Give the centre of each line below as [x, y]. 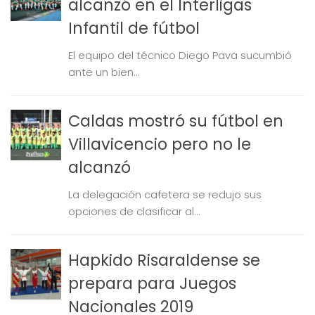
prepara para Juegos [152, 283]
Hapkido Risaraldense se [164, 260]
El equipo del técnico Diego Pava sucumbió [180, 55]
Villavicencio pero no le [160, 144]
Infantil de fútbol [134, 28]
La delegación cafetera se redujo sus [165, 194]
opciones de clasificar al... [134, 211]
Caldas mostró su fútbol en [176, 121]
